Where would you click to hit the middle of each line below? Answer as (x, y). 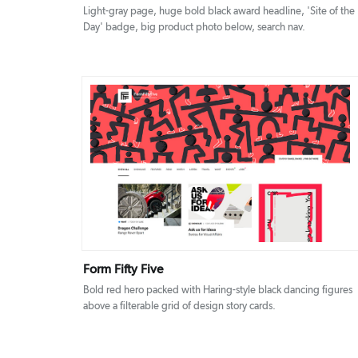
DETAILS (197, 164)
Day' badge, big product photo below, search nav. (194, 27)
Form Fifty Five (123, 269)
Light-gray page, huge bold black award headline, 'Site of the (219, 11)
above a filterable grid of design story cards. (179, 306)
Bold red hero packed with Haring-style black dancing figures (218, 290)
